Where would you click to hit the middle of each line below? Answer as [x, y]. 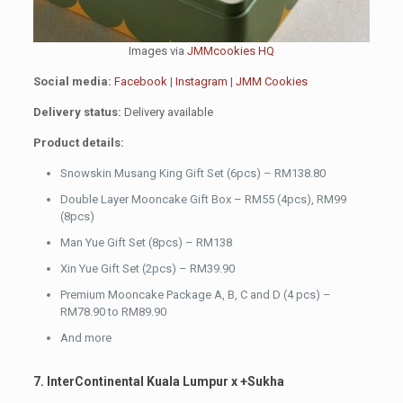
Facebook [140, 82]
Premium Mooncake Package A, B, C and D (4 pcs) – [195, 295]
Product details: [78, 143]
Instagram [201, 82]
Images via [157, 51]
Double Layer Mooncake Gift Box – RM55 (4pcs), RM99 [203, 200]
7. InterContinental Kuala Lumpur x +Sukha [158, 382]
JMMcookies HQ [230, 51]
